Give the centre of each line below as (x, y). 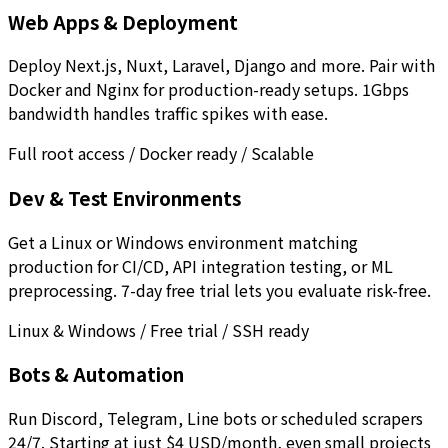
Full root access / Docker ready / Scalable (161, 153)
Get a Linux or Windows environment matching (183, 241)
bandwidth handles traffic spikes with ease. (168, 113)
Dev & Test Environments (124, 198)
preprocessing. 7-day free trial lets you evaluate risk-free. (219, 289)
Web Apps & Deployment (123, 21)
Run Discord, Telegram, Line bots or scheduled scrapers (215, 418)
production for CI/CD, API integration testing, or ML (200, 265)
